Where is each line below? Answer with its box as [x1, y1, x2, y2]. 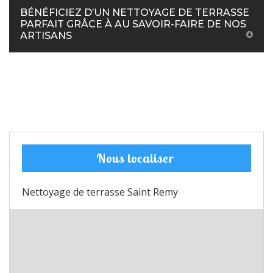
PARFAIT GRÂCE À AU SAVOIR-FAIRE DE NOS [20, 18, 246, 30]
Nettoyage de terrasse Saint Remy [22, 185, 178, 199]
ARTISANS [20, 30, 72, 41]
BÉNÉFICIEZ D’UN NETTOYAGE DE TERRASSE [20, 7, 249, 18]
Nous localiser [96, 151, 174, 166]
